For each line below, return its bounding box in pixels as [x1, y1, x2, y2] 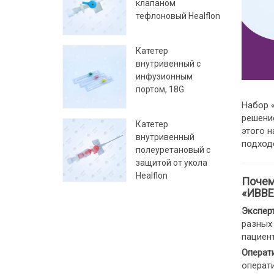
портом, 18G [136, 84, 184, 94]
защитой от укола [136, 157, 207, 168]
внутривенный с [136, 58, 201, 68]
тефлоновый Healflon [136, 10, 220, 21]
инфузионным [136, 71, 193, 81]
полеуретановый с [136, 144, 210, 155]
